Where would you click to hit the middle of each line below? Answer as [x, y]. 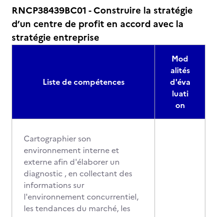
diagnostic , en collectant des [78, 173]
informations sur [54, 185]
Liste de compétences [83, 82]
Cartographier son [57, 139]
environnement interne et [71, 150]
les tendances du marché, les [77, 208]
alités [180, 70]
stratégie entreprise [55, 38]
